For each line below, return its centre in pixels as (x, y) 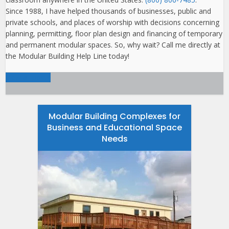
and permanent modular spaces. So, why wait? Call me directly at (113, 44)
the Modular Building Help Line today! (68, 56)
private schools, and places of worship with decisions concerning (113, 22)
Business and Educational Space (114, 127)
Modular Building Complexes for (114, 116)
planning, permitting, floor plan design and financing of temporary (114, 33)
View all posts (28, 77)
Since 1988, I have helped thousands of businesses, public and (109, 11)
